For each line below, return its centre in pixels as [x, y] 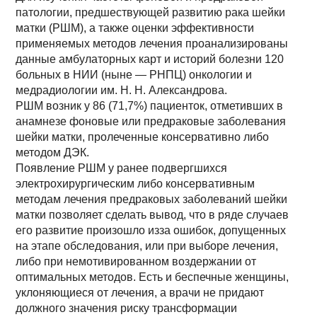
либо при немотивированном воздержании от [136, 261]
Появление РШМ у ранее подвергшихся [122, 168]
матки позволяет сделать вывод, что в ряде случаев [152, 215]
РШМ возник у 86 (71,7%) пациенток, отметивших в [150, 106]
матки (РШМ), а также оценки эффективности [135, 28]
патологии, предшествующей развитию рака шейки [151, 12]
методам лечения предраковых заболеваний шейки [152, 199]
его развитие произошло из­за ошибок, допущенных [151, 230]
